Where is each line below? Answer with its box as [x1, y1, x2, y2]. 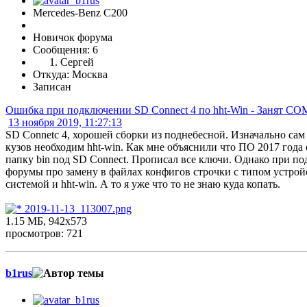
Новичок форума [33, 32, 112, 44]
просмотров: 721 [5, 228, 83, 240]
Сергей [60, 56, 94, 69]
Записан [33, 81, 71, 93]
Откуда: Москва [33, 69, 108, 81]
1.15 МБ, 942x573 [5, 215, 87, 228]
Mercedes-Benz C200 [33, 7, 127, 19]
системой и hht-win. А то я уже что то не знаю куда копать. [5, 178, 280, 191]
